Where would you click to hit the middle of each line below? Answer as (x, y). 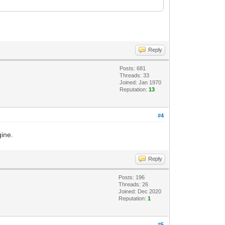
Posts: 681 (133, 68)
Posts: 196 (132, 177)
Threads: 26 (134, 184)
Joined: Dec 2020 (140, 191)
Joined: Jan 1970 (141, 82)
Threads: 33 (135, 75)
